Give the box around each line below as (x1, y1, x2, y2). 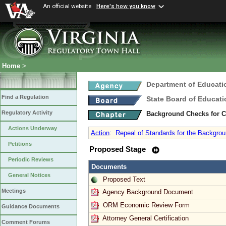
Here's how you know (96, 3, 155, 10)
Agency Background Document (102, 188, 193, 196)
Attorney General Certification (102, 214, 189, 222)
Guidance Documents (2, 203, 60, 210)
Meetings (2, 188, 26, 194)
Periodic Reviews (8, 156, 53, 163)
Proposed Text (103, 175, 145, 183)
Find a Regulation (2, 94, 49, 100)
